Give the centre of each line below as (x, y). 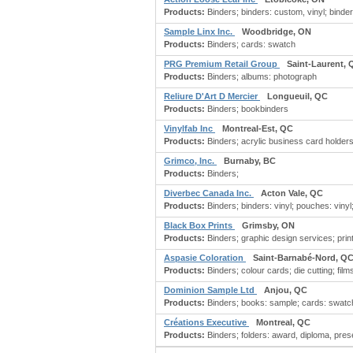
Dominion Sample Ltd (210, 290)
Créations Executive (206, 322)
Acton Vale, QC (292, 193)
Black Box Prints (199, 225)
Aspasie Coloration (205, 258)
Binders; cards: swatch (250, 44)
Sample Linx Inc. (199, 32)
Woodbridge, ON (277, 32)
